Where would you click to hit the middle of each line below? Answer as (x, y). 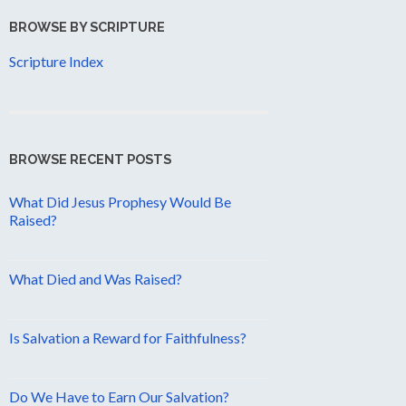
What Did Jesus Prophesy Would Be (120, 201)
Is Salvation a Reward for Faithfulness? (128, 337)
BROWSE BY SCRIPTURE (87, 27)
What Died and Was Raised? (96, 278)
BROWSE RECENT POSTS (90, 159)
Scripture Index (56, 62)
